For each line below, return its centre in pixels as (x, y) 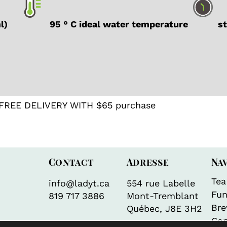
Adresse (148, 162)
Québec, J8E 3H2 (164, 209)
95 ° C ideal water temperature (120, 24)
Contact (71, 162)
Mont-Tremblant (162, 196)
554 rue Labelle (161, 183)
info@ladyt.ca (79, 183)
